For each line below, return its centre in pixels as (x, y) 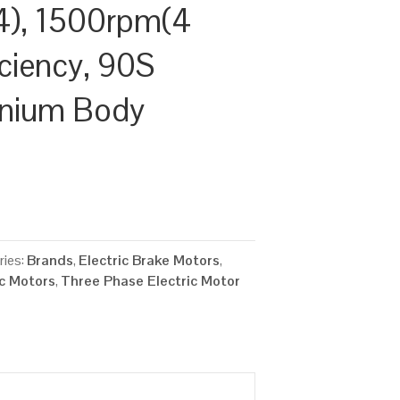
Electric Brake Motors (150, 260)
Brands (50, 260)
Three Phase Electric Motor (151, 280)
